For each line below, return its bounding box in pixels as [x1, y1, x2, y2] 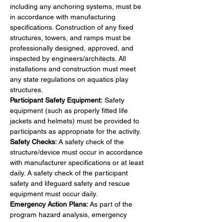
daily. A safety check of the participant [10, 168, 130, 177]
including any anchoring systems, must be [10, 2, 143, 10]
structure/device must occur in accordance [10, 148, 145, 156]
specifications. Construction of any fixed [10, 23, 135, 31]
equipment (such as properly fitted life [10, 106, 130, 114]
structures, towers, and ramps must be [10, 33, 133, 42]
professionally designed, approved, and [10, 44, 135, 52]
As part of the [88, 200, 134, 208]
